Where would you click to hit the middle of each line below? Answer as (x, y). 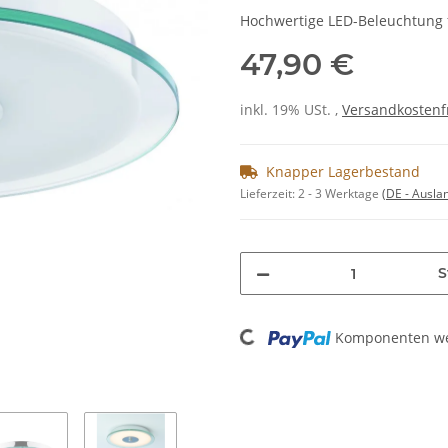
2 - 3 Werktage (340, 194)
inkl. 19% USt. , (291, 110)
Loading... (274, 333)
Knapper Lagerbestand (343, 172)
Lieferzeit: (269, 194)
